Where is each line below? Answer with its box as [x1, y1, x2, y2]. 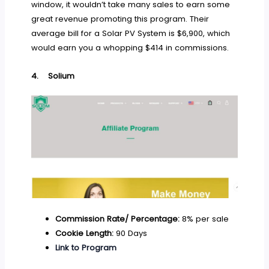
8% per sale [179, 213, 229, 225]
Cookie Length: [55, 228, 113, 240]
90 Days [113, 228, 147, 240]
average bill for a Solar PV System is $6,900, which [31, 27, 231, 39]
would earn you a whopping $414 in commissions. [31, 41, 229, 53]
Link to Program [55, 242, 116, 254]
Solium [48, 70, 75, 82]
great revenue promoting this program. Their [31, 13, 210, 25]
